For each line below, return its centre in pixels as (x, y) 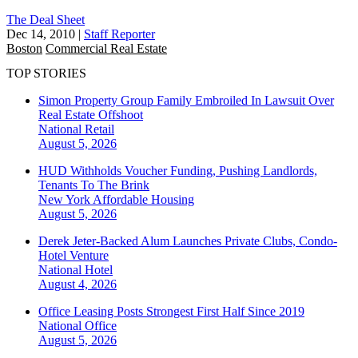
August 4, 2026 (78, 284)
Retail (99, 129)
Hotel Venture (74, 256)
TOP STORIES (46, 74)
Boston (24, 48)
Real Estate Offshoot (91, 115)
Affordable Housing (143, 200)
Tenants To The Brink (94, 185)
